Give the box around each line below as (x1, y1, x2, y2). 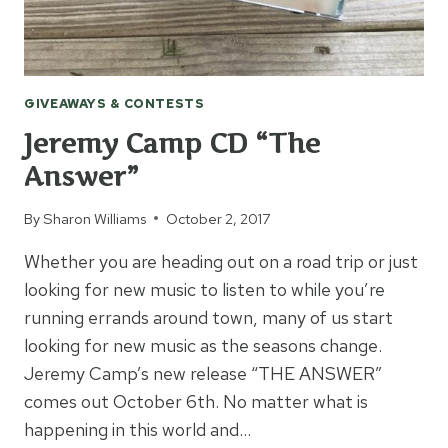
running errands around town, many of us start (24, 305, 393, 329)
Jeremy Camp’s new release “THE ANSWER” (24, 361, 382, 385)
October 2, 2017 (166, 208, 272, 228)
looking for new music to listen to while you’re (24, 277, 385, 301)
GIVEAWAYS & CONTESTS (24, 94, 205, 112)
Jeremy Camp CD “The (24, 127, 320, 159)
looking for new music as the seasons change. (24, 333, 382, 357)
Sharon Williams (43, 208, 147, 228)
